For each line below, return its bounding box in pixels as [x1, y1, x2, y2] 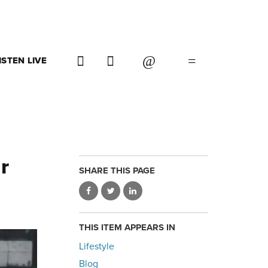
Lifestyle [79, 240, 114, 252]
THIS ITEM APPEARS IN [79, 222, 175, 233]
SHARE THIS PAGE [79, 165, 155, 176]
